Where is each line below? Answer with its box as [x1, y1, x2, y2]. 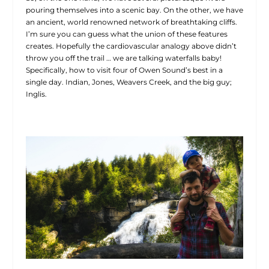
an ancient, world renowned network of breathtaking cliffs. [25, 17, 237, 26]
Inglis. [25, 89, 47, 98]
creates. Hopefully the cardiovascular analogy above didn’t [25, 41, 237, 50]
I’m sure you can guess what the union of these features [25, 29, 228, 38]
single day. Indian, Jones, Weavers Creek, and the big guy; [25, 77, 232, 86]
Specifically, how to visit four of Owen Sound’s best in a [25, 65, 223, 74]
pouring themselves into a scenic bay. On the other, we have [25, 5, 243, 14]
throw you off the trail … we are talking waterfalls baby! [25, 53, 222, 62]
